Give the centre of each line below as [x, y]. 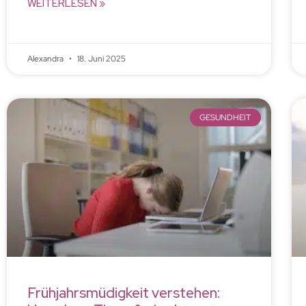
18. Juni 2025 [100, 58]
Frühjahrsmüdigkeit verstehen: [124, 292]
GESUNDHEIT [225, 118]
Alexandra [46, 58]
